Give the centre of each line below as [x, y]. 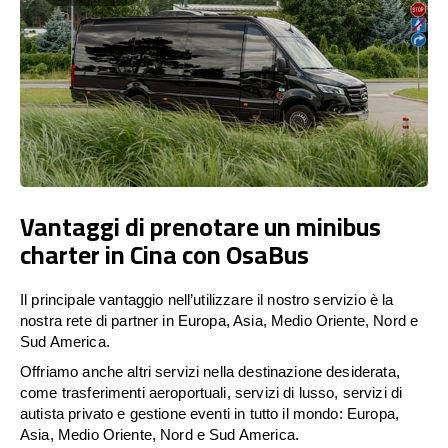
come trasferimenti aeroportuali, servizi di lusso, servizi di [211, 392]
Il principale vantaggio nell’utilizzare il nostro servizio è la [207, 299]
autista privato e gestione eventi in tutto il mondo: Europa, [209, 413]
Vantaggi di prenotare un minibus [200, 226]
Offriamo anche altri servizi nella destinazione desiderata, [210, 371]
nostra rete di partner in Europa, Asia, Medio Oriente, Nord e [219, 320]
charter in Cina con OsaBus [164, 254]
